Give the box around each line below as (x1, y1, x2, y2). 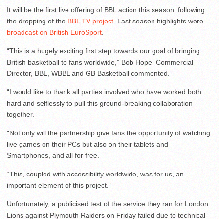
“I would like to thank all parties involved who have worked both (7, 88, 201, 96)
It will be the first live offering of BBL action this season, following (7, 6, 205, 14)
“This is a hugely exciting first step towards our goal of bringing (7, 47, 200, 55)
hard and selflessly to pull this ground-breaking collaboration (7, 99, 193, 108)
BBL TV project (67, 17, 113, 25)
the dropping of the (7, 17, 67, 25)
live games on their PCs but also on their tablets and (7, 140, 168, 149)
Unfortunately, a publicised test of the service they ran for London (7, 200, 208, 208)
